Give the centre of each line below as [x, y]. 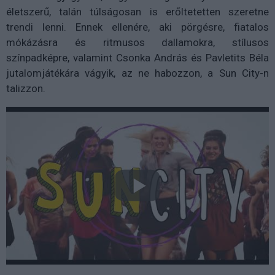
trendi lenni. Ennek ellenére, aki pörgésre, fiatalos [137, 27]
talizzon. [27, 88]
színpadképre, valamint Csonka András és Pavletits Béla [137, 57]
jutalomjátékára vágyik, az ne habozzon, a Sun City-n [137, 73]
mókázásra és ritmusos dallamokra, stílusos [137, 42]
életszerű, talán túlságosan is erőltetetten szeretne [137, 11]
